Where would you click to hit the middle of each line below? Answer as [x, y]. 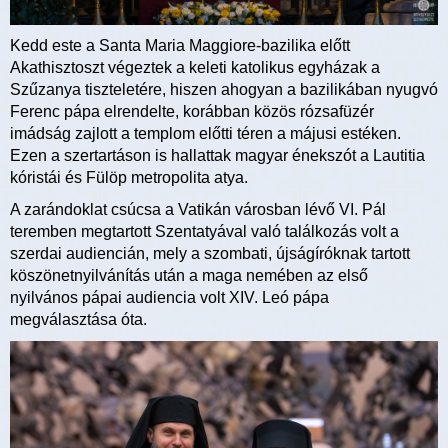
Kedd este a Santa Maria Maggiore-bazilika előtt [180, 46]
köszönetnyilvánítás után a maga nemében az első [189, 276]
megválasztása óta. [78, 320]
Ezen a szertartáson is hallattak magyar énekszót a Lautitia [217, 156]
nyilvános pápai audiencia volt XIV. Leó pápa [169, 298]
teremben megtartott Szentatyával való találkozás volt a [204, 232]
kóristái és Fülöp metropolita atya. [129, 178]
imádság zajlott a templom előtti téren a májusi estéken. [205, 134]
